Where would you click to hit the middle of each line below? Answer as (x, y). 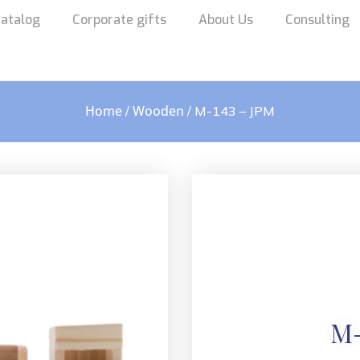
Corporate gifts (119, 20)
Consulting (317, 20)
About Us (226, 20)
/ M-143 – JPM (229, 111)
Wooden (158, 111)
